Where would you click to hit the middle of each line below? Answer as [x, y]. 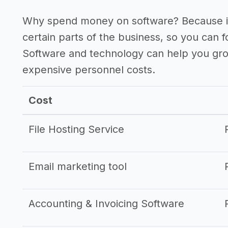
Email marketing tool [78, 166]
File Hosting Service [76, 129]
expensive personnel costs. [89, 70]
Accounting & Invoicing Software [106, 204]
